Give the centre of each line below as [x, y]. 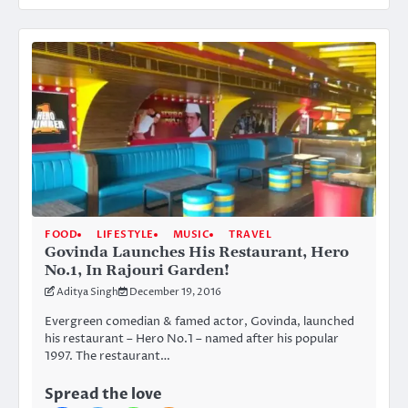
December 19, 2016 [175, 292]
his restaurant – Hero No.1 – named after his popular [192, 339]
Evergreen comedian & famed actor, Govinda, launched [199, 322]
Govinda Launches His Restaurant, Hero [197, 253]
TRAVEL [250, 235]
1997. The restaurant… [107, 357]
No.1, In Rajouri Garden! [137, 271]
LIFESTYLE [125, 235]
